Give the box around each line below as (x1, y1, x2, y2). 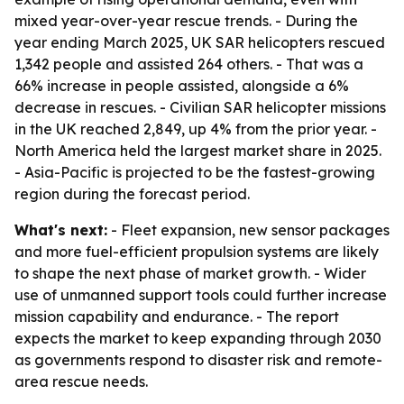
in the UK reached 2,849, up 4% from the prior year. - (14, 120, 377, 138)
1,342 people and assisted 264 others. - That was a (14, 55, 363, 73)
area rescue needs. (14, 372, 148, 390)
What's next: (14, 221, 107, 239)
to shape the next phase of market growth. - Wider (14, 264, 366, 282)
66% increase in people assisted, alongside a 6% (14, 77, 349, 95)
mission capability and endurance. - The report (14, 308, 339, 326)
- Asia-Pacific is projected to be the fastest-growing (14, 163, 375, 181)
